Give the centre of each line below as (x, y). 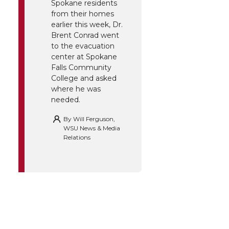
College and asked (84, 78)
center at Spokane (84, 57)
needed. (66, 100)
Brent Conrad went (85, 36)
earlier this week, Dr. (87, 25)
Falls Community (81, 68)
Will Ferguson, (94, 119)
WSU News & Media (92, 128)
